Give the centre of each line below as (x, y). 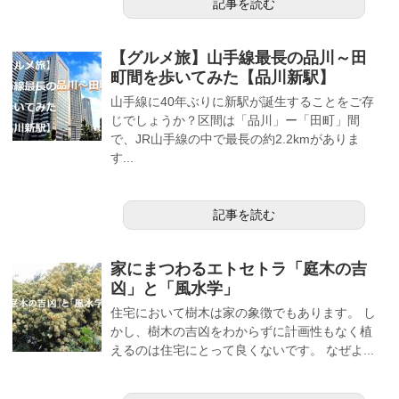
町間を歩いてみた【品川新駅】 (223, 77)
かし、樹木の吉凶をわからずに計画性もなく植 (241, 331)
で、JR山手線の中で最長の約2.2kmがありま (235, 138)
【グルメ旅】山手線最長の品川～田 (239, 57)
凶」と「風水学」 (175, 288)
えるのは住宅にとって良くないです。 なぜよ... (242, 350)
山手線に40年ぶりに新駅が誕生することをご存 (242, 101)
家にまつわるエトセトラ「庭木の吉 (239, 269)
